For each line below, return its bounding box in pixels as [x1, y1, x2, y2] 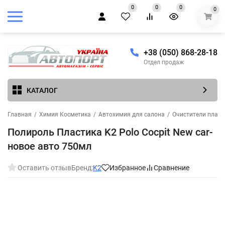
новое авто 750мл [8, 140, 92, 153]
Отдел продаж [144, 59, 184, 66]
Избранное [109, 164, 146, 172]
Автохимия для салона [98, 111, 165, 119]
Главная [8, 111, 32, 119]
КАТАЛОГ [27, 86, 58, 94]
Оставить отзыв [18, 164, 71, 172]
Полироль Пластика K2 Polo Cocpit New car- [8, 126, 213, 139]
